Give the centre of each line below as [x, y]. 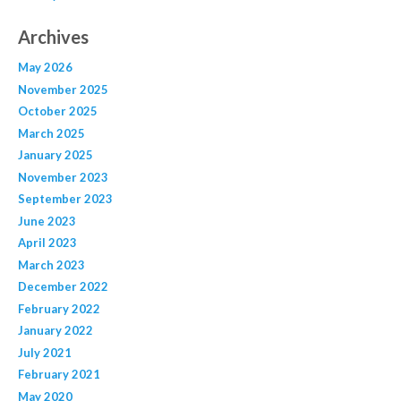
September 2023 [65, 199]
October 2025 [57, 111]
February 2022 [59, 308]
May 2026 [45, 68]
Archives [53, 37]
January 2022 [55, 331]
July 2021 [44, 352]
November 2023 [63, 177]
